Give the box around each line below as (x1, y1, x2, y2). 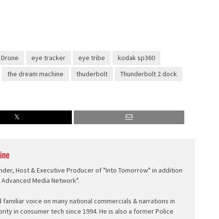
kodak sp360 (117, 53, 155, 62)
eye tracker (31, 53, 66, 62)
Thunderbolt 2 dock (120, 69, 177, 78)
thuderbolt (76, 69, 108, 78)
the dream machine (7, 69, 64, 78)
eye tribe (78, 53, 105, 62)
